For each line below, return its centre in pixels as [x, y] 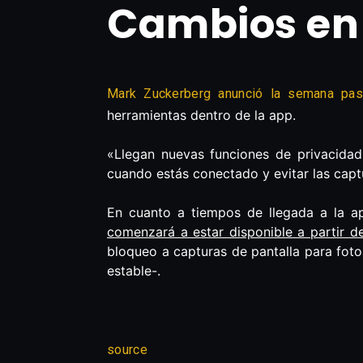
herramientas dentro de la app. [201, 115]
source [127, 349]
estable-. [134, 270]
